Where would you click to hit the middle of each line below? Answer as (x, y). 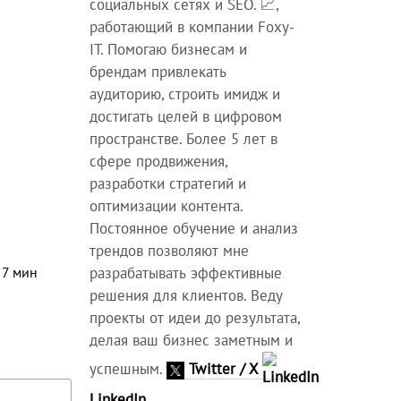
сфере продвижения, (159, 161)
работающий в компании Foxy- (192, 27)
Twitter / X (224, 368)
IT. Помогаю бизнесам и (169, 49)
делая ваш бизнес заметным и (192, 340)
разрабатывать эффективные (186, 273)
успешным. (128, 368)
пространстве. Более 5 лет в (184, 139)
